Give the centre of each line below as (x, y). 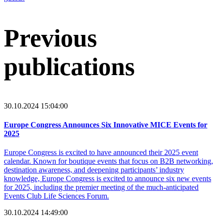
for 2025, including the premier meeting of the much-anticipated (101, 187)
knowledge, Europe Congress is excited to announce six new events (108, 179)
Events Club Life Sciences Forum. (56, 196)
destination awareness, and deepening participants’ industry (94, 170)
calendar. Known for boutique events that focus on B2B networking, (108, 161)
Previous (50, 38)
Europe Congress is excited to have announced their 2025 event (101, 153)
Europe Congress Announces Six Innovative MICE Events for (106, 124)
